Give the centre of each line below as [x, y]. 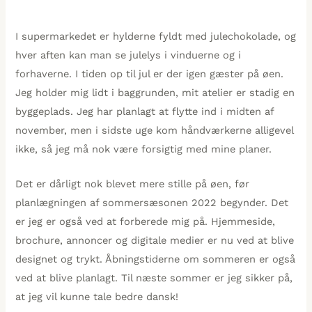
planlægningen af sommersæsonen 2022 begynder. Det [152, 203]
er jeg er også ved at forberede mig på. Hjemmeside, [146, 222]
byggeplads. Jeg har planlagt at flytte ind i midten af [145, 111]
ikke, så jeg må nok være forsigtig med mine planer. [144, 149]
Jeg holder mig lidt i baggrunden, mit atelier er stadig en [155, 92]
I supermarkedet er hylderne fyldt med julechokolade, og [156, 36]
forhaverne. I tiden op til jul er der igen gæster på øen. [150, 73]
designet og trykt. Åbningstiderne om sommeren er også [156, 259]
